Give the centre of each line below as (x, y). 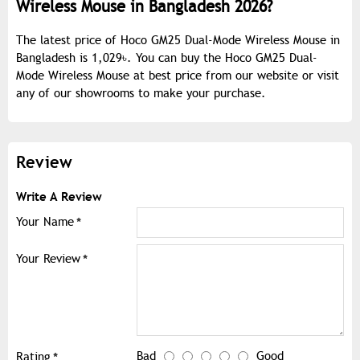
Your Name (45, 222)
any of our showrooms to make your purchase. (141, 94)
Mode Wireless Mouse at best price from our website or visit (178, 76)
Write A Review (59, 197)
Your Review (48, 259)
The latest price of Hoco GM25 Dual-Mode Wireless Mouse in (178, 41)
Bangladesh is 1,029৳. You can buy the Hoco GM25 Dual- (167, 58)
